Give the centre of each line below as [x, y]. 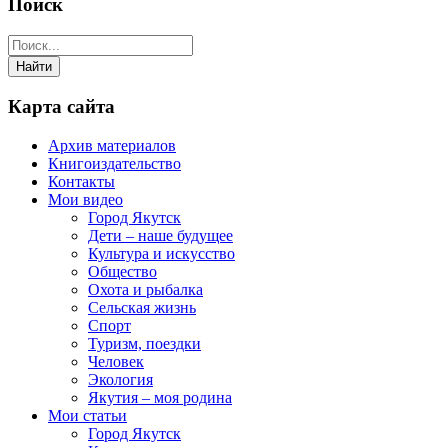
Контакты [81, 181]
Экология [120, 379]
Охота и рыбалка [145, 289]
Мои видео [85, 199]
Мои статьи [87, 415]
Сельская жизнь [142, 307]
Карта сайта [61, 106]
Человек [116, 361]
